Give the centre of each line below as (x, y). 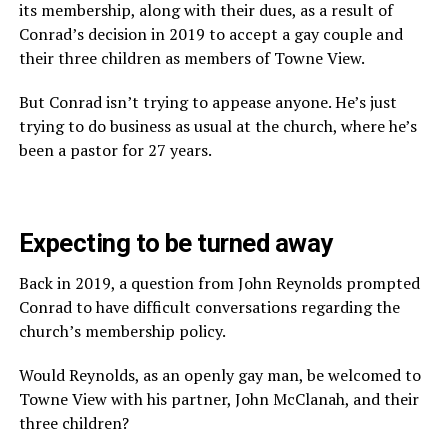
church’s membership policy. (122, 330)
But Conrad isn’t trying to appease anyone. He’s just (207, 101)
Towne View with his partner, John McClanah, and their (218, 398)
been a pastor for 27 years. (115, 149)
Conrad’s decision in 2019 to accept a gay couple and (210, 33)
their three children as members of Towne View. (191, 57)
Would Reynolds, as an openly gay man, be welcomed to (219, 374)
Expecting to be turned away (175, 242)
